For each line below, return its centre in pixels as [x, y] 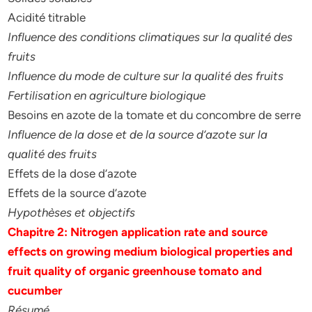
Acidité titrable [47, 17]
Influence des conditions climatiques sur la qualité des [150, 37]
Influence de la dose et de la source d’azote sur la [138, 134]
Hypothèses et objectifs [72, 212]
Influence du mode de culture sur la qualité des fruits [146, 76]
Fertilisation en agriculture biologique [107, 95]
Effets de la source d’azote [77, 193]
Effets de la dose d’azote [72, 173]
